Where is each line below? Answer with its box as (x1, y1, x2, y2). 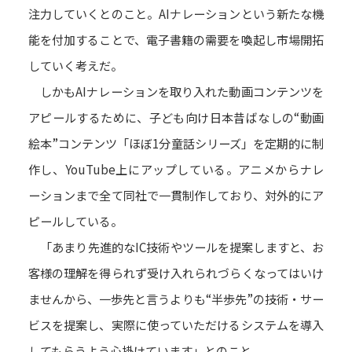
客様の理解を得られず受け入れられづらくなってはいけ (27, 264, 324, 282)
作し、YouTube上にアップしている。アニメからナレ (27, 160, 324, 178)
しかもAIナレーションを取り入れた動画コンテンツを (27, 82, 324, 101)
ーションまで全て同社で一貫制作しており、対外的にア (27, 186, 324, 204)
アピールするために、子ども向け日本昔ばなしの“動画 (27, 108, 324, 126)
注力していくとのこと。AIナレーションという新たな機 (27, 5, 324, 23)
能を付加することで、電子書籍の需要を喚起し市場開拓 (27, 31, 324, 49)
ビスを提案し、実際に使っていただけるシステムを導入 (27, 316, 324, 334)
